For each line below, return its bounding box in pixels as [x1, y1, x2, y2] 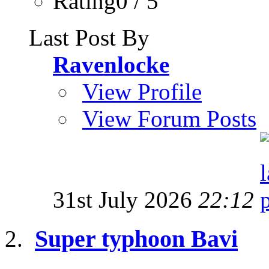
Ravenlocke [53, 52, 169, 77]
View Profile [82, 79, 202, 104]
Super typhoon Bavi [35, 225, 238, 252]
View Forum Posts [82, 106, 256, 131]
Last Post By [29, 25, 150, 50]
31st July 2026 [53, 187, 198, 213]
